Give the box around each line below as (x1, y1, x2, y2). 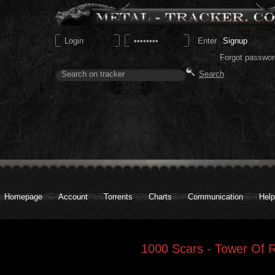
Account (58, 192, 88, 201)
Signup (222, 36, 247, 45)
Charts (149, 192, 172, 201)
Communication (188, 192, 243, 201)
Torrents (104, 192, 133, 201)
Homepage (4, 192, 42, 201)
